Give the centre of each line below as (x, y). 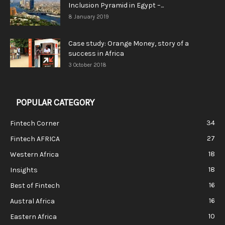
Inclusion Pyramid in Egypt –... (116, 6)
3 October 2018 (87, 65)
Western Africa (34, 155)
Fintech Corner (35, 124)
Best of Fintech (35, 186)
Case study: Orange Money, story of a (129, 44)
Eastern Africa (33, 217)
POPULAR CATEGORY (55, 103)
